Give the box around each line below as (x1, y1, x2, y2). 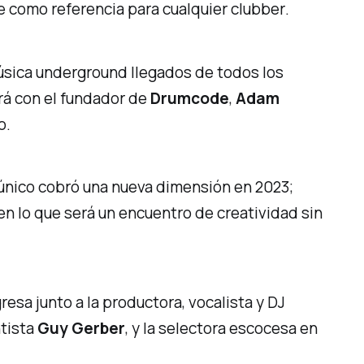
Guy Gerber (37, 318, 126, 340)
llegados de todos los (128, 61, 284, 83)
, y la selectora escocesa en (125, 318, 318, 340)
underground (36, 61, 128, 83)
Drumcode (150, 87, 230, 109)
